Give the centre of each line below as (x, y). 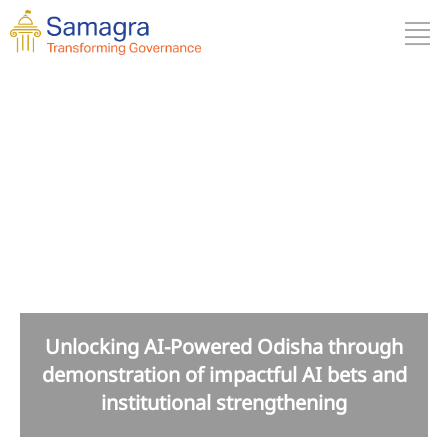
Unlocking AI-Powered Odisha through (224, 132)
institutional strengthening (224, 188)
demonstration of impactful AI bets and (224, 160)
